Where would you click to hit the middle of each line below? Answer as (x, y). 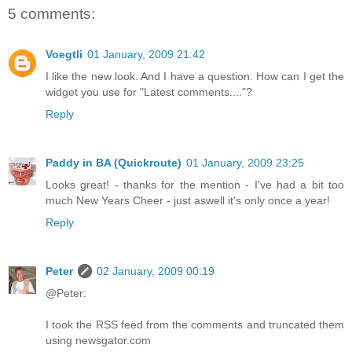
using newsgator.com (98, 341)
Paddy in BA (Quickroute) (114, 163)
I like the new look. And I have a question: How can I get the (195, 77)
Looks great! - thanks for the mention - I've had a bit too (195, 185)
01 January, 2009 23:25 (245, 163)
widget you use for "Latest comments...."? (149, 92)
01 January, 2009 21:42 (146, 55)
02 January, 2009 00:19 (156, 271)
